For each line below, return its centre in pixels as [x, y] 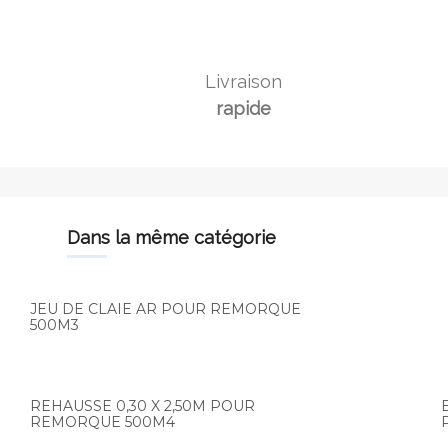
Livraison [244, 81]
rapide [244, 108]
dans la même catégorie [178, 237]
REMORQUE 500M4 [102, 422]
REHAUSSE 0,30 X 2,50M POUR [142, 406]
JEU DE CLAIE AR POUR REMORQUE [165, 309]
